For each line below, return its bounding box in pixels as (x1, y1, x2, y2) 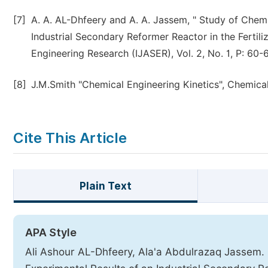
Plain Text (79, 180, 132, 192)
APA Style (25, 226, 77, 239)
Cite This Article (13, 129, 127, 147)
